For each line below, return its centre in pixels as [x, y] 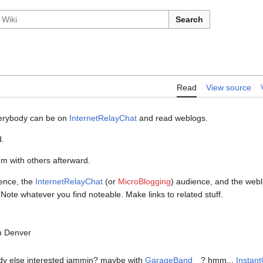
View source [229, 88]
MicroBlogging [144, 182]
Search [189, 19]
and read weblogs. [172, 118]
